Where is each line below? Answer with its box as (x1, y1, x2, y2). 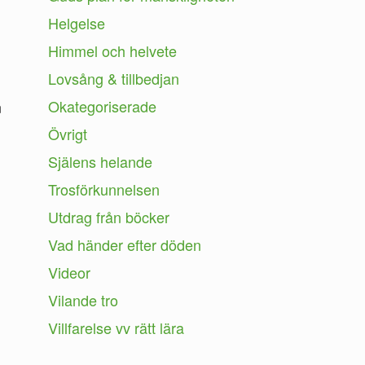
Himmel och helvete (48, 39, 178, 61)
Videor (48, 261, 91, 283)
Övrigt (48, 122, 88, 144)
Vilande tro (48, 288, 119, 310)
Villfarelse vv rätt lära (48, 316, 185, 338)
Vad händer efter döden (48, 233, 202, 255)
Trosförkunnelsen (48, 178, 161, 200)
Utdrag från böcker (48, 205, 170, 227)
